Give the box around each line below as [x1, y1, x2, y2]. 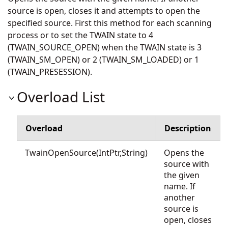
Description [164, 123, 211, 134]
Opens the [164, 147, 204, 158]
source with [164, 158, 209, 169]
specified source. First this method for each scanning [8, 17, 212, 28]
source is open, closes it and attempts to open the [8, 5, 200, 16]
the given [164, 169, 199, 181]
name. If [164, 181, 195, 192]
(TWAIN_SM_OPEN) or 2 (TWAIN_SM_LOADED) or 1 [8, 54, 199, 65]
